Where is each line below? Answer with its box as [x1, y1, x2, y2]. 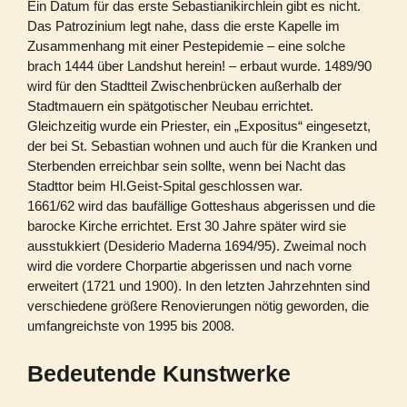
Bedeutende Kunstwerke [27, 360, 291, 386]
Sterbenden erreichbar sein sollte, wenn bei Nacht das [27, 158, 346, 174]
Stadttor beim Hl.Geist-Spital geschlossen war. [27, 178, 303, 194]
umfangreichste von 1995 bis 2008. [27, 318, 234, 333]
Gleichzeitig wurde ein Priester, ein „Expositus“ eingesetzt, [27, 118, 371, 134]
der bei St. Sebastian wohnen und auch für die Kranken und [27, 138, 377, 154]
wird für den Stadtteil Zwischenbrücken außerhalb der [27, 78, 342, 94]
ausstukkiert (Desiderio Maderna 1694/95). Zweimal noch [27, 238, 366, 253]
